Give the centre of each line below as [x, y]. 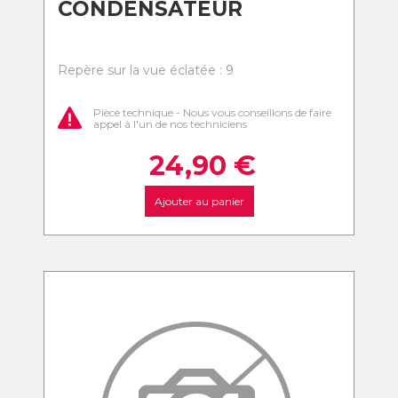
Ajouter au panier [199, 201]
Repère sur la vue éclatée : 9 [146, 70]
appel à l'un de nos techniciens [170, 123]
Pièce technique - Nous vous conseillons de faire [212, 112]
